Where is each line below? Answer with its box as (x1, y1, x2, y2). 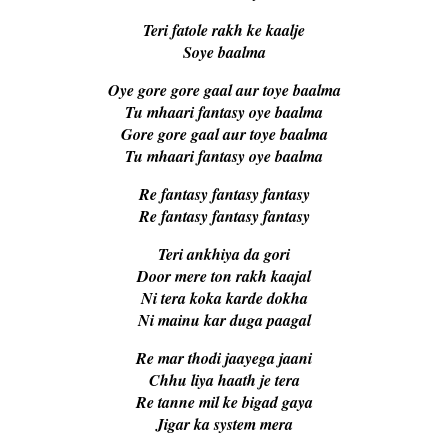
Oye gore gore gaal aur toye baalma (107, 79, 341, 102)
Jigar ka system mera (155, 413, 293, 436)
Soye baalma (182, 41, 266, 64)
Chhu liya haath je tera (148, 369, 300, 392)
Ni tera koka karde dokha (140, 287, 308, 310)
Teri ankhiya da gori (158, 243, 290, 266)
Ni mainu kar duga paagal (137, 309, 311, 332)
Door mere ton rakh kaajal (137, 265, 311, 288)
